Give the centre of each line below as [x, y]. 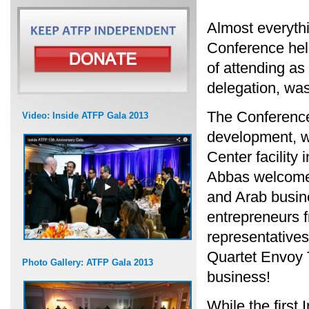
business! [239, 277]
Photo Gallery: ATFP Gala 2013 [87, 262]
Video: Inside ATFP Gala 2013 [85, 116]
